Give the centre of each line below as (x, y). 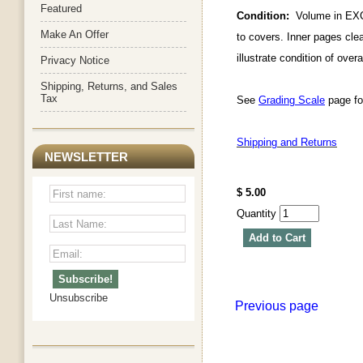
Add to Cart (277, 238)
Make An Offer (75, 34)
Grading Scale (292, 100)
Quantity (258, 214)
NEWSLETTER (86, 157)
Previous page (277, 306)
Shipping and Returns (287, 143)
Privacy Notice (75, 60)
